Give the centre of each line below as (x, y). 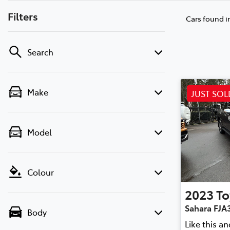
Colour (41, 172)
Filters (23, 16)
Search (40, 52)
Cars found (206, 18)
